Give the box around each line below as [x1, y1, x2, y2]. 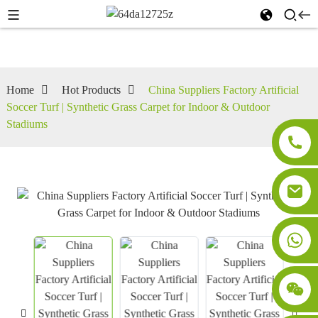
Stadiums [6, 118, 48, 130]
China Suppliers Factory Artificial [148, 84, 299, 96]
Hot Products [61, 84, 121, 96]
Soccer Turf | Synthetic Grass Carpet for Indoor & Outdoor [6, 101, 270, 113]
